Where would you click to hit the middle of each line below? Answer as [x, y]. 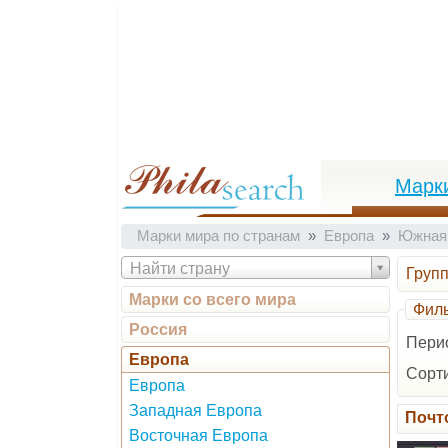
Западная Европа [195, 410]
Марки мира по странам [218, 236]
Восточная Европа [198, 435]
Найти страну [180, 268]
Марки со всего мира [212, 299]
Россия [158, 329]
